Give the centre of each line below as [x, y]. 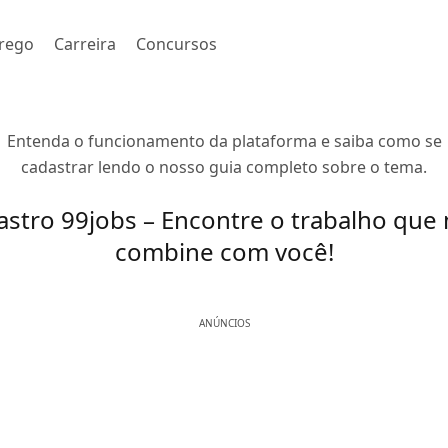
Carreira [85, 44]
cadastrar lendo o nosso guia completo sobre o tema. [224, 167]
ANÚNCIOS [224, 323]
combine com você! [224, 251]
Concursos [176, 44]
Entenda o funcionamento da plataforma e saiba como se [224, 141]
